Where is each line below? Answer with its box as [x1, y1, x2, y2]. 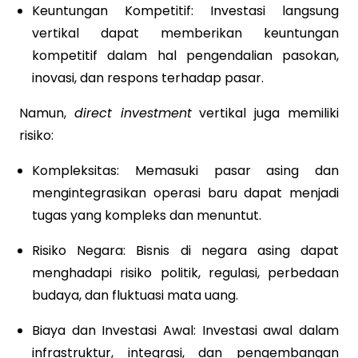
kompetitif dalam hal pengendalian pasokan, [32, 46, 339, 65]
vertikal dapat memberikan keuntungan [32, 23, 339, 42]
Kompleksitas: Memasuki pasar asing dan [32, 161, 339, 180]
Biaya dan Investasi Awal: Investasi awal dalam [32, 320, 339, 340]
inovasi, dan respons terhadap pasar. [32, 68, 264, 87]
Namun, [19, 103, 74, 122]
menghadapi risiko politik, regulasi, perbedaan [32, 263, 339, 282]
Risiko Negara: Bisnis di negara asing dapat [32, 241, 339, 260]
